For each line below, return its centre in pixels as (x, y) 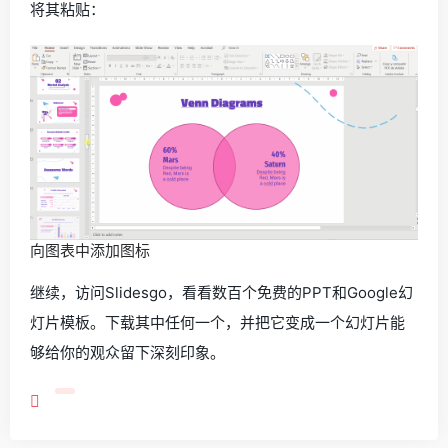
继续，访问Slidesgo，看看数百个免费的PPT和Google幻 (221, 292)
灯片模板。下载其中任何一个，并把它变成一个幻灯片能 (217, 322)
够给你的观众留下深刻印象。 (127, 352)
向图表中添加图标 (90, 250)
